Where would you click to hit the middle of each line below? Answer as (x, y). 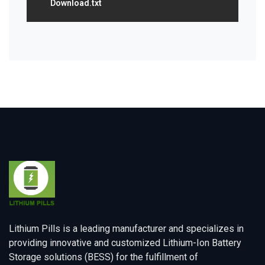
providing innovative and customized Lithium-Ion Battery (125, 243)
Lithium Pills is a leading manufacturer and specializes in (126, 228)
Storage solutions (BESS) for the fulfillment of (104, 257)
